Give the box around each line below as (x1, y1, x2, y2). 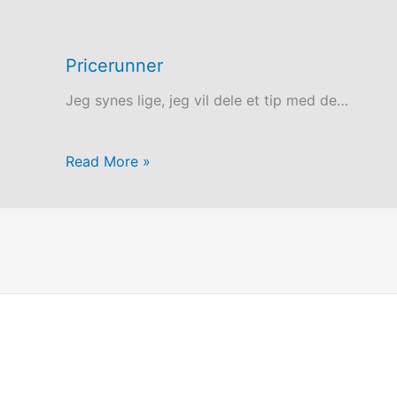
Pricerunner (65, 55, 163, 77)
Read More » (65, 152, 151, 170)
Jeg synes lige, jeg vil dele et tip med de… (65, 91, 348, 110)
